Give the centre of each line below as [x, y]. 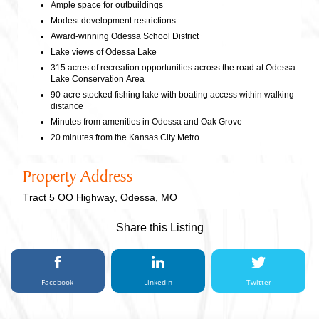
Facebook [58, 282]
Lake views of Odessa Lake [104, 52]
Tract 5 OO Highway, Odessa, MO [100, 198]
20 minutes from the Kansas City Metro [125, 138]
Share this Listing [159, 228]
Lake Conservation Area [98, 79]
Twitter [258, 282]
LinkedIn [158, 282]
